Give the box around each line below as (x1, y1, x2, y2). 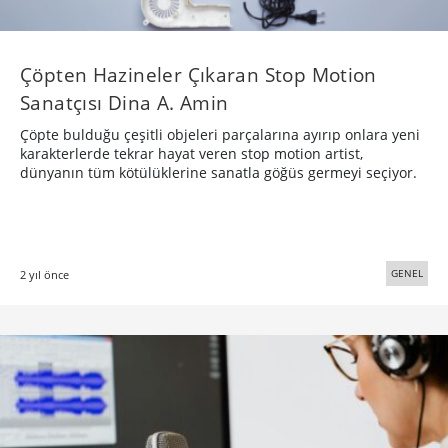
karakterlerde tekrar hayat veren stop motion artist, (20, 144, 363, 164)
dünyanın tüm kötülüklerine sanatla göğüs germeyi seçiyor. (20, 163, 417, 183)
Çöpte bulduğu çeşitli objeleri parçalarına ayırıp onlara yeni (20, 125, 420, 145)
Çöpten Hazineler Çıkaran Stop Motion (20, 61, 377, 89)
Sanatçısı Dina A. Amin (20, 89, 229, 117)
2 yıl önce (20, 267, 69, 283)
